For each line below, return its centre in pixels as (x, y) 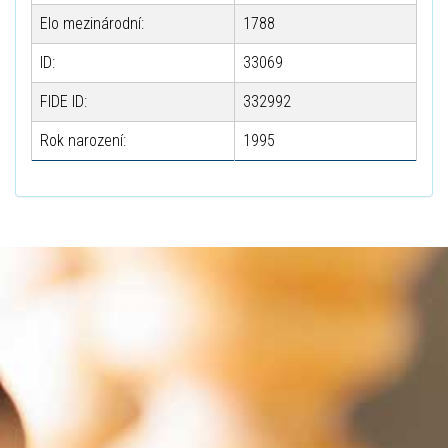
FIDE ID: (63, 101)
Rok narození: (83, 140)
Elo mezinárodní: (92, 23)
